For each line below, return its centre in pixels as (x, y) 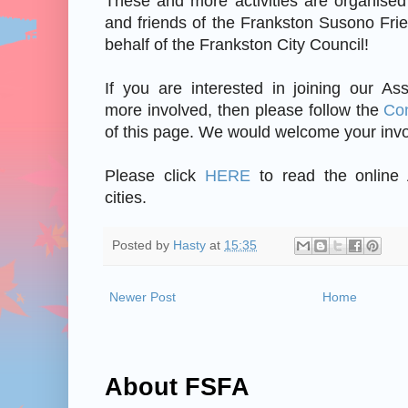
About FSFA (177, 388)
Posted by (143, 245)
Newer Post (143, 297)
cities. (126, 197)
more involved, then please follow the (245, 110)
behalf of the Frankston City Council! (237, 44)
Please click (155, 175)
